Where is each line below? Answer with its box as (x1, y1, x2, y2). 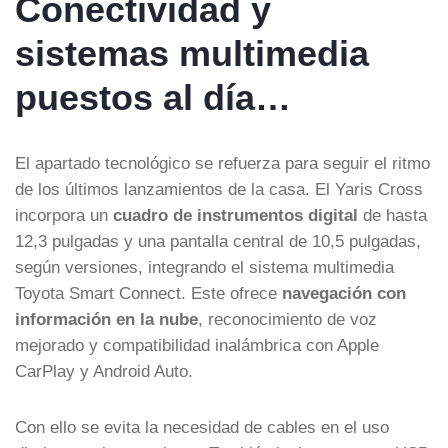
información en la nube (15, 309, 198, 328)
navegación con (282, 283, 406, 302)
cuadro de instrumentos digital (113, 205, 358, 224)
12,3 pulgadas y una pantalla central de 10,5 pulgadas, (15, 231, 421, 250)
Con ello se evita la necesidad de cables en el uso (15, 417, 389, 436)
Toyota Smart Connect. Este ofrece (15, 283, 282, 302)
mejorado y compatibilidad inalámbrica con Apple (15, 335, 379, 354)
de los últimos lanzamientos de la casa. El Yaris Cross (15, 179, 423, 198)
